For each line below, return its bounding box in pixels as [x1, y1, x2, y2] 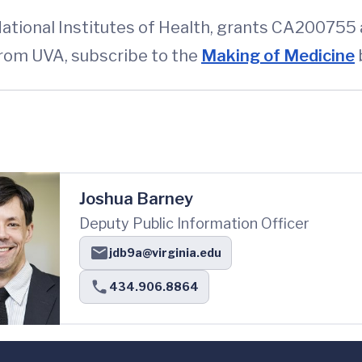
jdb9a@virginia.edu [109, 246, 221, 260]
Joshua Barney [79, 189, 193, 209]
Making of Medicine [201, 46, 355, 66]
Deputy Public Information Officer [79, 215, 309, 233]
